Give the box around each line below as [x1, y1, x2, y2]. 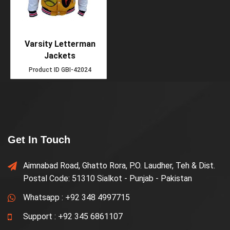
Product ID [28, 66, 60, 73]
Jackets [44, 50, 76, 61]
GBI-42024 [59, 66, 91, 73]
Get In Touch [8, 133, 70, 145]
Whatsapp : [23, 192, 65, 202]
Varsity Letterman [24, 39, 95, 49]
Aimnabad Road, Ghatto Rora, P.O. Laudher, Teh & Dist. [23, 160, 215, 170]
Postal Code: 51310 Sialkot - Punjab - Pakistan [23, 173, 192, 183]
